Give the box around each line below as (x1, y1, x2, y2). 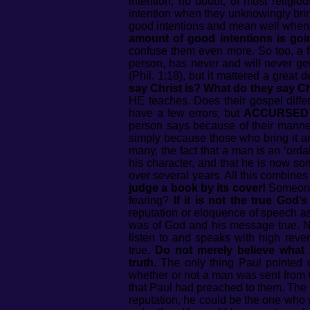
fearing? (129, 194, 174, 206)
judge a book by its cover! (129, 182, 266, 194)
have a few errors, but (129, 107, 244, 119)
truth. (129, 257, 156, 268)
